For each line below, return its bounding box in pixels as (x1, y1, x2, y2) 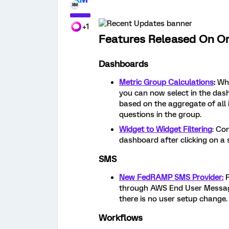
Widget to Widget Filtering (119, 125, 212, 134)
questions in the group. (119, 110, 203, 119)
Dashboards (99, 59, 148, 69)
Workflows (99, 213, 143, 223)
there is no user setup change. (119, 194, 227, 203)
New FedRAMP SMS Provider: (119, 173, 223, 182)
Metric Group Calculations (119, 78, 214, 87)
